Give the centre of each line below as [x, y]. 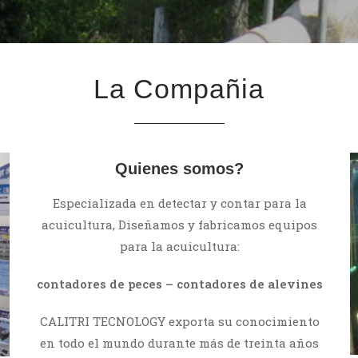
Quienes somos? [180, 169]
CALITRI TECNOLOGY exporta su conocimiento [179, 321]
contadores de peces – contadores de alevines [179, 284]
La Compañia [179, 89]
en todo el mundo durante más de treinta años [180, 343]
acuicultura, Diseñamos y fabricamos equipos [180, 225]
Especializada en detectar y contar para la [179, 203]
